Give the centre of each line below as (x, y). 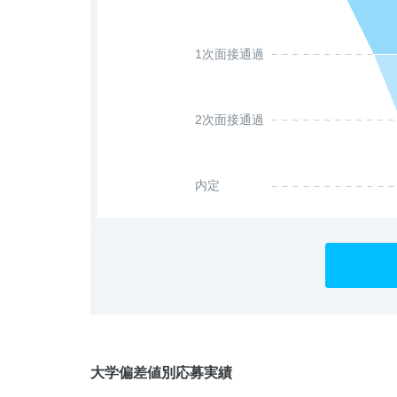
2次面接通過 (230, 120)
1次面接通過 (230, 54)
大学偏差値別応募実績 (161, 373)
